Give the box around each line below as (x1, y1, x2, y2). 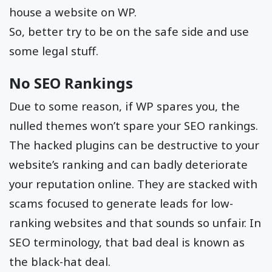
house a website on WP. (9, 4, 137, 20)
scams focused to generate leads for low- (9, 195, 233, 211)
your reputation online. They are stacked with (9, 175, 257, 191)
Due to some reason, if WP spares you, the (9, 98, 240, 114)
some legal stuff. (9, 43, 98, 59)
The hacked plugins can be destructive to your (9, 137, 259, 152)
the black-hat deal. (9, 253, 110, 269)
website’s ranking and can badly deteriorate (9, 156, 248, 172)
